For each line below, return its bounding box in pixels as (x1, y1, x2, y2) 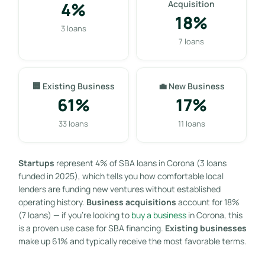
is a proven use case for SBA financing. (18, 222, 165, 234)
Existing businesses (164, 222, 247, 234)
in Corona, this (186, 209, 243, 221)
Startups (18, 157, 54, 169)
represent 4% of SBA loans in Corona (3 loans (54, 157, 227, 169)
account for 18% (176, 196, 240, 208)
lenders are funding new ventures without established (18, 183, 221, 195)
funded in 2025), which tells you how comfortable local (18, 170, 224, 182)
